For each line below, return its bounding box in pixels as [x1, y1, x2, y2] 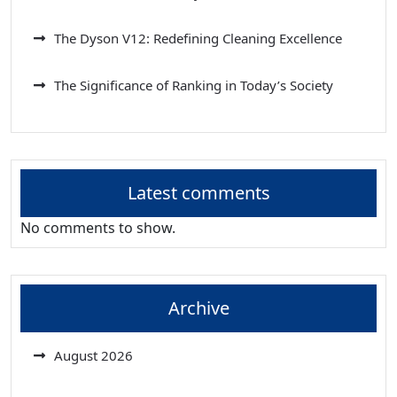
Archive [167, 295, 230, 320]
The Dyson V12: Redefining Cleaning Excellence [54, 28, 342, 47]
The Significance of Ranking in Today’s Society [54, 75, 333, 94]
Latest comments [127, 180, 270, 205]
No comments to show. [20, 217, 175, 237]
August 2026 [54, 346, 133, 364]
